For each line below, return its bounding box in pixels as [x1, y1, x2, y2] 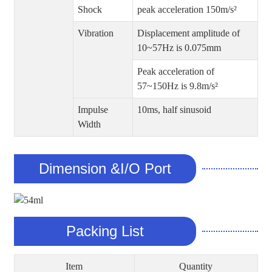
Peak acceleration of [137, 66, 214, 77]
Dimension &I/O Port [38, 160, 171, 177]
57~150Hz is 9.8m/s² [137, 81, 218, 92]
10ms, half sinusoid [137, 104, 211, 115]
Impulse [77, 104, 108, 115]
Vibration [77, 28, 114, 39]
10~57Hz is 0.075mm [137, 42, 221, 53]
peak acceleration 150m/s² [137, 4, 237, 15]
